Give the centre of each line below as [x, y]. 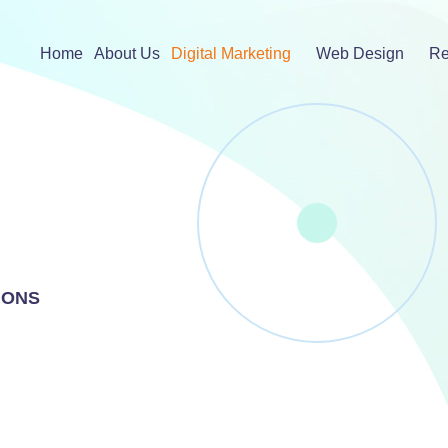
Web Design [359, 53]
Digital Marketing [230, 53]
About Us [126, 53]
